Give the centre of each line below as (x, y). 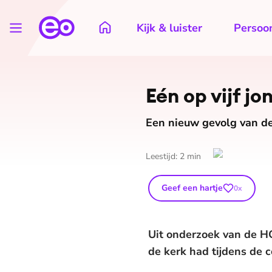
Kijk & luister (169, 28)
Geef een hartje (192, 188)
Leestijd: (163, 156)
